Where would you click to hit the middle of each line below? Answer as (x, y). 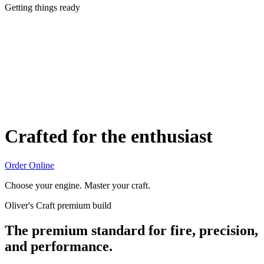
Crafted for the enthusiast (109, 136)
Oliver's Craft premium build (58, 205)
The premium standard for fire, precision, (131, 230)
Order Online (29, 165)
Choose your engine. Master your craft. (77, 185)
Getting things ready (42, 7)
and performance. (59, 246)
